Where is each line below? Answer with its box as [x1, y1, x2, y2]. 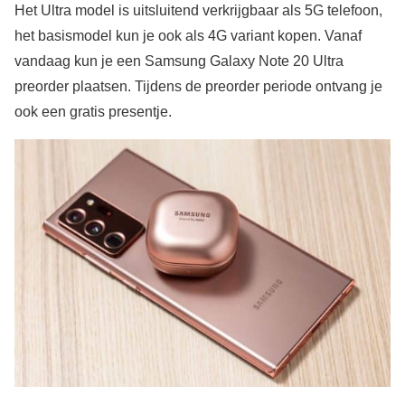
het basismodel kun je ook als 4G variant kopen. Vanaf [14, 28, 362, 43]
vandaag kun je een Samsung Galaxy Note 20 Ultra [14, 53, 344, 69]
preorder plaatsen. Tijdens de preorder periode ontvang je [14, 79, 382, 94]
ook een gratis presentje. [14, 104, 172, 119]
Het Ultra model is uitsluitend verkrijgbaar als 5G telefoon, [14, 3, 382, 18]
